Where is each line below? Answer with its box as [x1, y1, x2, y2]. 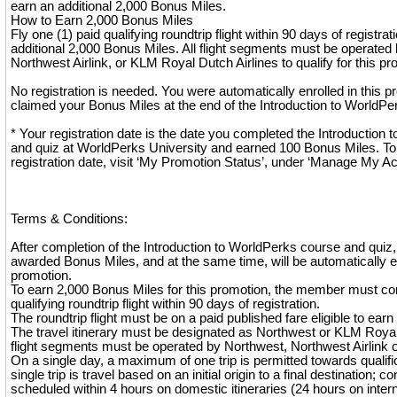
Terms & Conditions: [11, 212, 128, 226]
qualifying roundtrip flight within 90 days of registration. [11, 297, 320, 311]
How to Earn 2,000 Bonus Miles [11, 13, 193, 27]
